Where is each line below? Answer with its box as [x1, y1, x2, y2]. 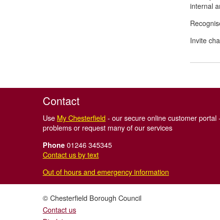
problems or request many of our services [43, 122, 172, 133]
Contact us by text [43, 149, 99, 160]
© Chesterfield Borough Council [43, 192, 141, 203]
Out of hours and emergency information [43, 166, 169, 177]
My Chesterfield [57, 112, 106, 123]
